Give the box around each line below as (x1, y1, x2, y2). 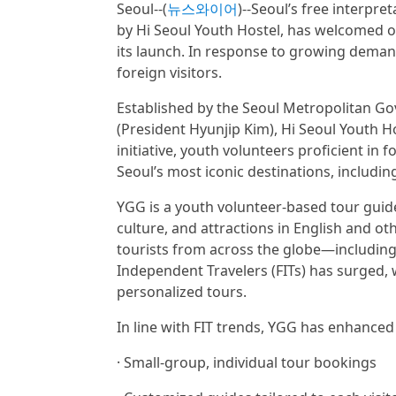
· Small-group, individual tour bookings (117, 353, 377, 372)
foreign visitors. (117, 63, 222, 82)
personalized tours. (117, 282, 247, 301)
